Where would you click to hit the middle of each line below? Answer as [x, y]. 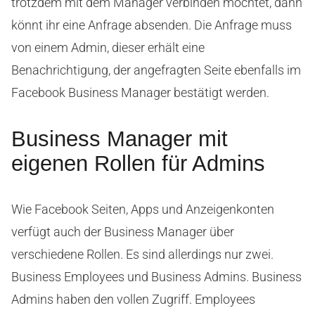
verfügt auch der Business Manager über [123, 232]
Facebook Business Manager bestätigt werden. [140, 93]
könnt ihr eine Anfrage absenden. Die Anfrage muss [152, 25]
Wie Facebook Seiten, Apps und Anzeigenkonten [143, 210]
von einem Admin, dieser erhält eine [108, 48]
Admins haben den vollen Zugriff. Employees [133, 300]
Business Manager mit [120, 139]
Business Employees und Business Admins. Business [156, 277]
